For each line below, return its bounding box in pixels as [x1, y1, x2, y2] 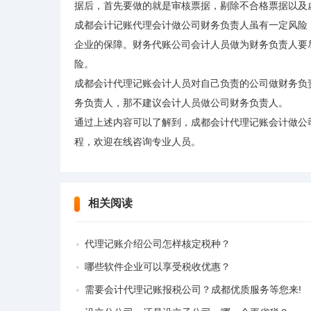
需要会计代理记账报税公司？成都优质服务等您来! [85, 284, 301, 295]
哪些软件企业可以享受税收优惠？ [85, 261, 230, 272]
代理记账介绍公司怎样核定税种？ [85, 238, 230, 249]
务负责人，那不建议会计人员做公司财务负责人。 [74, 97, 288, 108]
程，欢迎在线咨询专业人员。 [74, 136, 201, 147]
